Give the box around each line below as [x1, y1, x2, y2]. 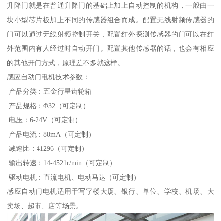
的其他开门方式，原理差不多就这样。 [7, 58, 125, 67]
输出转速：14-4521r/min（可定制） [7, 158, 117, 167]
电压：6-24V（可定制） [7, 115, 82, 124]
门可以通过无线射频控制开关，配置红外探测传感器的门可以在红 [7, 30, 214, 38]
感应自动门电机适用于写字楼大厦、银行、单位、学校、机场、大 [7, 187, 214, 195]
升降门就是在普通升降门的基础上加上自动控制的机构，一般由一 [7, 1, 214, 9]
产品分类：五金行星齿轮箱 [7, 87, 92, 95]
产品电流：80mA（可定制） [7, 130, 96, 138]
